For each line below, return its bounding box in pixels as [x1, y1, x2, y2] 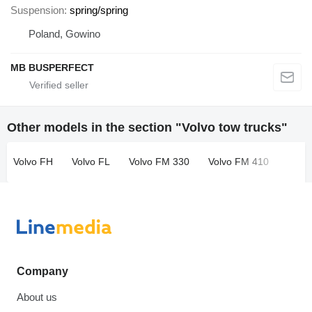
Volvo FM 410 [208, 155, 270, 167]
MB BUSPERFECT [10, 62, 94, 74]
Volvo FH [13, 155, 53, 167]
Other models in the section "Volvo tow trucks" [7, 120, 288, 135]
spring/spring [70, 4, 128, 17]
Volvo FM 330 [128, 155, 189, 167]
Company [17, 265, 68, 278]
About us [17, 291, 57, 304]
